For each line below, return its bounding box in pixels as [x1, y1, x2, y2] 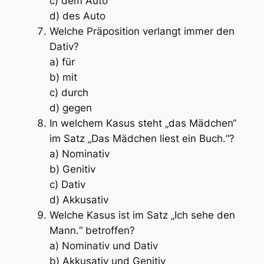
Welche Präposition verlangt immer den [49, 25, 235, 38]
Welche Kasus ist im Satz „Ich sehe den [49, 209, 235, 222]
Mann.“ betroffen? [49, 225, 135, 237]
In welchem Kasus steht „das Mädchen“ [49, 117, 236, 130]
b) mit [49, 71, 77, 84]
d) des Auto [49, 10, 105, 22]
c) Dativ [49, 179, 85, 191]
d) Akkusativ [49, 194, 108, 206]
